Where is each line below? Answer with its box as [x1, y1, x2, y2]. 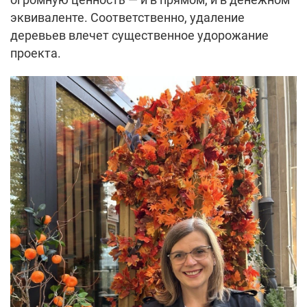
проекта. [10, 45, 61, 60]
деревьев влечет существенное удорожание [10, 27, 269, 42]
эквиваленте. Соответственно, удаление [10, 10, 245, 25]
